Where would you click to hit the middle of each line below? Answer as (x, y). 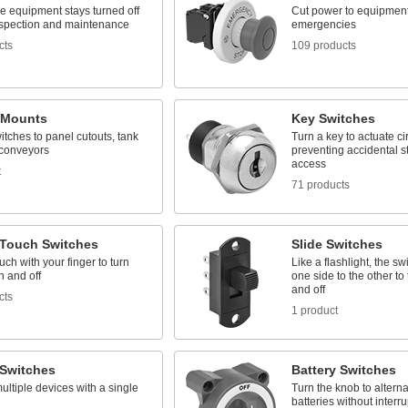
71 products (320, 185)
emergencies (323, 25)
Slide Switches (337, 244)
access (308, 164)
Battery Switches (343, 370)
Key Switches (333, 118)
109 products (323, 46)
